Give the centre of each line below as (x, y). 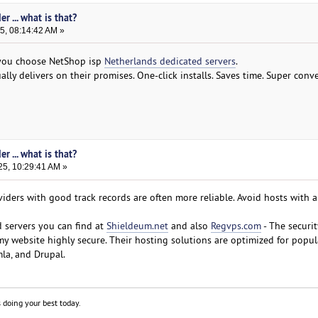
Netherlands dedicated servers (170, 61)
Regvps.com (236, 226)
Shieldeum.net (137, 226)
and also (189, 226)
